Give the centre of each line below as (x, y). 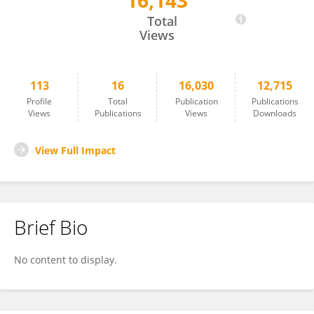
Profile (39, 101)
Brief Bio (51, 227)
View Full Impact (75, 150)
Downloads (275, 113)
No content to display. (66, 260)
